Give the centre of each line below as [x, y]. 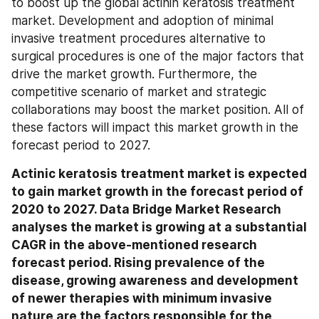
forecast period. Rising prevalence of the [138, 263]
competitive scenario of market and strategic [139, 92]
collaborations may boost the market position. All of [158, 110]
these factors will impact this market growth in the [155, 127]
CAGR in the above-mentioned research [134, 245]
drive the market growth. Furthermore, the [134, 74]
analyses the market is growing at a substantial [159, 227]
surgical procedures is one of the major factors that [158, 56]
